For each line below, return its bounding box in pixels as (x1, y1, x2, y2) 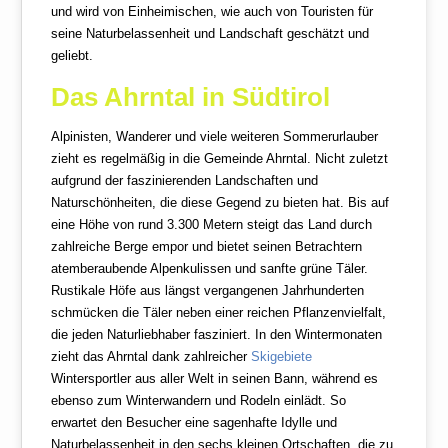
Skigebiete (251, 349, 313, 365)
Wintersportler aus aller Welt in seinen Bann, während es (51, 371, 379, 387)
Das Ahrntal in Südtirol (51, 82, 331, 113)
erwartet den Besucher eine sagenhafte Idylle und (51, 415, 338, 431)
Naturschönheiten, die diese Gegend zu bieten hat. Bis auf (51, 195, 390, 211)
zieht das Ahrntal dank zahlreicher (51, 349, 252, 365)
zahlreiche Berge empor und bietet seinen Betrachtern (51, 239, 363, 255)
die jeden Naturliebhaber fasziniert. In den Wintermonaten (51, 327, 383, 343)
